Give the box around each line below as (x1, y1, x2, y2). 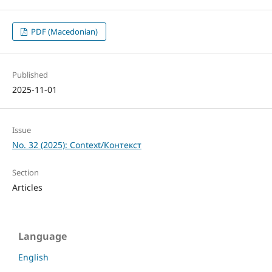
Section (12, 167, 39, 178)
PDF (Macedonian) (29, 26, 98, 38)
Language (18, 229, 67, 243)
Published (12, 69, 48, 81)
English (18, 251, 49, 263)
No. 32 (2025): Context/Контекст (12, 139, 141, 151)
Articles (12, 182, 42, 194)
